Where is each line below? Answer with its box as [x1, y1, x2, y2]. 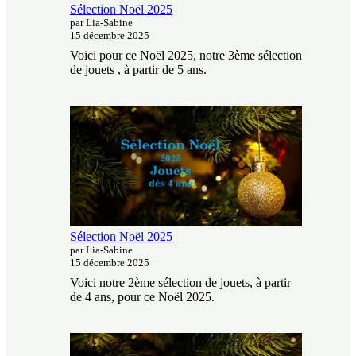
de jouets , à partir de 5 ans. [70, 62, 207, 76]
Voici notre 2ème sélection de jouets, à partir [70, 275, 291, 289]
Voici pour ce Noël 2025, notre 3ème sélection [70, 48, 302, 62]
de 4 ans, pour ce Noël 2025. [70, 289, 215, 304]
